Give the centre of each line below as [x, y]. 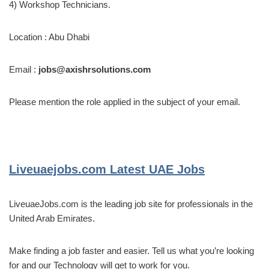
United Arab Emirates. [52, 218]
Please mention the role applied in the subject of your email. [125, 101]
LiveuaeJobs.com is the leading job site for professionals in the [131, 204]
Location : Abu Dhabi [49, 37]
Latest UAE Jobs [156, 169]
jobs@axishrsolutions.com [95, 69]
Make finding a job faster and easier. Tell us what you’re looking [131, 250]
